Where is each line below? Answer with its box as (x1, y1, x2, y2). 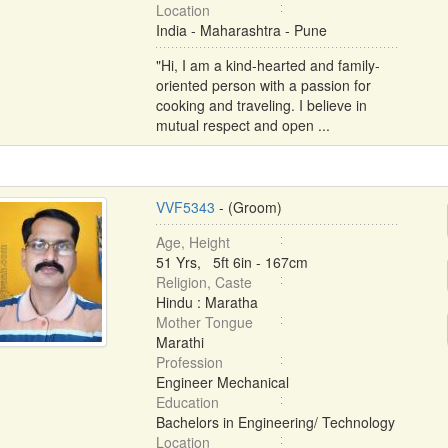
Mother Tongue (155, 312, 253, 332)
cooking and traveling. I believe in (155, 95, 367, 115)
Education (155, 392, 219, 412)
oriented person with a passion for (155, 75, 371, 95)
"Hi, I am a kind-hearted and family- (155, 55, 380, 75)
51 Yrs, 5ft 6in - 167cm (155, 252, 308, 272)
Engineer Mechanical (155, 372, 289, 392)
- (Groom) (214, 197, 282, 217)
